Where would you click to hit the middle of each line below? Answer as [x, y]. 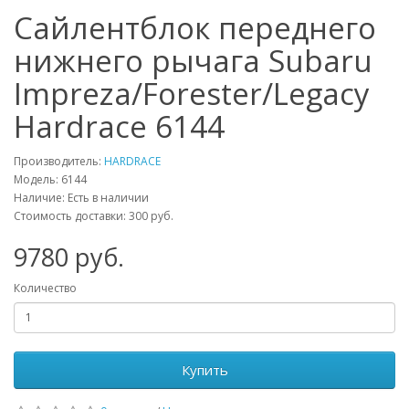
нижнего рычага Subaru [193, 60]
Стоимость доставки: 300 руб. [94, 215]
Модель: [37, 179]
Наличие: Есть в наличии [81, 197]
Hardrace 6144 [119, 126]
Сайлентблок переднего [195, 27]
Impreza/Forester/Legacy [192, 93]
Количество [45, 288]
